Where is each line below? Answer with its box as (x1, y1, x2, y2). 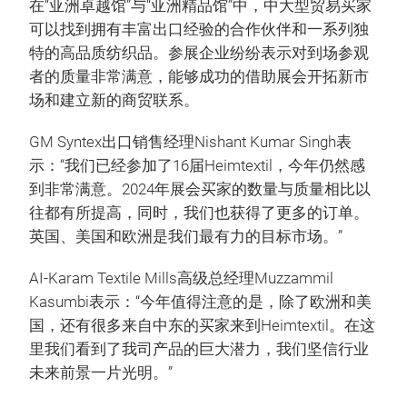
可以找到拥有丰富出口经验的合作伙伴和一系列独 (29, 21, 369, 38)
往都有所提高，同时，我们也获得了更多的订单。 (29, 204, 369, 222)
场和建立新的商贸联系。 (29, 92, 199, 109)
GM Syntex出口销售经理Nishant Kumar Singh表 (29, 134, 352, 151)
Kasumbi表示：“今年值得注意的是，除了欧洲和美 (29, 293, 372, 311)
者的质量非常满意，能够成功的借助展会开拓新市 (29, 68, 369, 85)
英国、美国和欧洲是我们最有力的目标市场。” (29, 228, 342, 245)
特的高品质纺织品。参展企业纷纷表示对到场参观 (29, 45, 369, 62)
